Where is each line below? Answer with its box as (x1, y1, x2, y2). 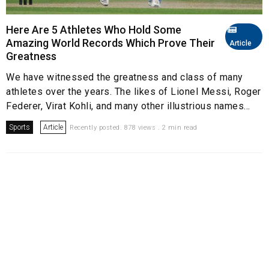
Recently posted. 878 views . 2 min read (70, 124, 198, 132)
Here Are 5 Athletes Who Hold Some (6, 23, 181, 37)
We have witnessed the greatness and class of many (6, 71, 243, 83)
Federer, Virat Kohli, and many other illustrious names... (6, 100, 250, 112)
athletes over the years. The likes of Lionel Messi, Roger (6, 86, 261, 98)
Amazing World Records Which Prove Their (6, 37, 215, 50)
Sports (9, 123, 30, 132)
